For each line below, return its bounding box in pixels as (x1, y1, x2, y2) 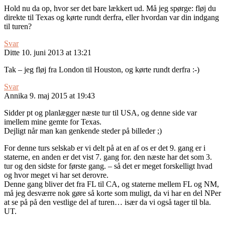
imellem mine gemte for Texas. (4, 118, 101, 127)
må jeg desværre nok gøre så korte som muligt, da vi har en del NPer (4, 189, 221, 198)
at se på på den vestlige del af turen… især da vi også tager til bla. (4, 198, 211, 207)
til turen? (4, 22, 32, 31)
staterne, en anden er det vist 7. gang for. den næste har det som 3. (4, 153, 212, 162)
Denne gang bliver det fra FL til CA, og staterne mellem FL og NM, (4, 180, 219, 189)
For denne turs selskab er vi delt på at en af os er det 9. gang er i (4, 144, 205, 153)
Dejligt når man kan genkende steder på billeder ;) (4, 127, 162, 136)
